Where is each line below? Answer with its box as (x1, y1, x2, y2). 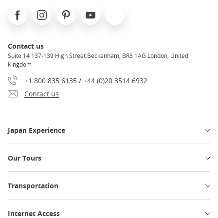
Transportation (8, 181, 58, 191)
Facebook (8, 6, 38, 16)
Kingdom (8, 60, 32, 69)
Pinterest (56, 6, 86, 16)
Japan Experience (8, 126, 65, 135)
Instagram (32, 6, 65, 16)
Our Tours (8, 153, 41, 163)
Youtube (81, 6, 108, 16)
